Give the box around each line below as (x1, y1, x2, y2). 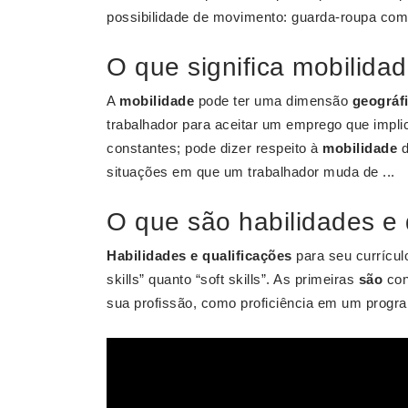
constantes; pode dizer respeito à (107, 140, 322, 156)
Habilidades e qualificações (107, 248, 292, 263)
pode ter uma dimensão (194, 93, 352, 108)
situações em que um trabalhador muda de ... (107, 164, 395, 179)
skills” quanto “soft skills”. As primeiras (107, 271, 359, 287)
